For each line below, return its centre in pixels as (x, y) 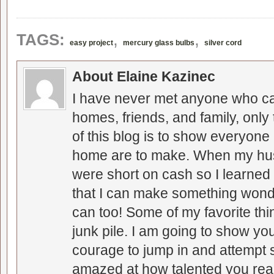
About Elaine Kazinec (144, 77)
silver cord (223, 43)
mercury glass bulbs (159, 43)
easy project (91, 43)
